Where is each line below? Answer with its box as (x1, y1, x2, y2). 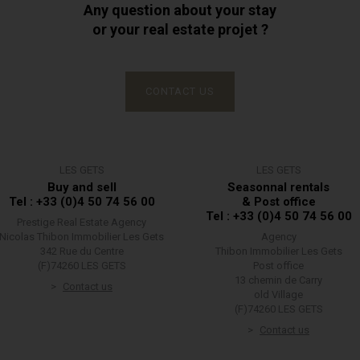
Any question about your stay (84, 2, 276, 18)
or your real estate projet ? (92, 21, 268, 38)
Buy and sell (47, 180, 117, 194)
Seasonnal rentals (227, 180, 329, 194)
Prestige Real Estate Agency (17, 216, 146, 228)
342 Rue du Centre (39, 245, 124, 257)
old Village (254, 288, 303, 301)
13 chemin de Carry (235, 274, 322, 286)
